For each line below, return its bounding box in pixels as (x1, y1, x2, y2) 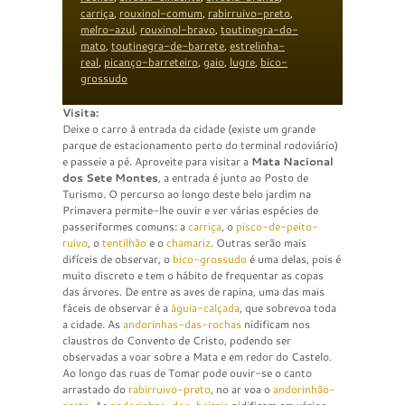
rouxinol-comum (119, 5, 202, 21)
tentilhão (102, 234, 146, 250)
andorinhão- (273, 381, 335, 397)
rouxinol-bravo (140, 21, 215, 37)
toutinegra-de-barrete (111, 37, 224, 53)
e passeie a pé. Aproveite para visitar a (62, 153, 251, 169)
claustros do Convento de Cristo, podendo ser (62, 332, 291, 348)
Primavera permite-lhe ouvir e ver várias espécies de (62, 202, 318, 218)
